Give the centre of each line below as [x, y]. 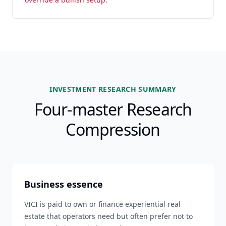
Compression [113, 129]
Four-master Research [113, 109]
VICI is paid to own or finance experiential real [102, 204]
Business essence [64, 184]
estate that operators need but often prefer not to [108, 216]
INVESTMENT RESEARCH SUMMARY [113, 89]
